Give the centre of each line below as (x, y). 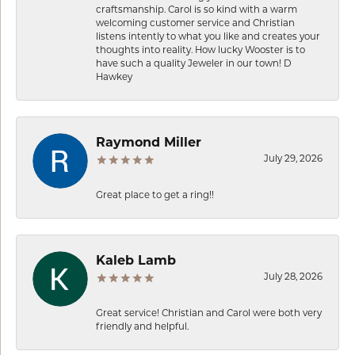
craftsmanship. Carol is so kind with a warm (197, 9)
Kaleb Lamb (136, 260)
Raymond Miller (149, 142)
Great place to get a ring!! (155, 195)
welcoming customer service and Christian (195, 23)
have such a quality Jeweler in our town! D (194, 63)
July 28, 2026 (293, 276)
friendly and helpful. (142, 326)
